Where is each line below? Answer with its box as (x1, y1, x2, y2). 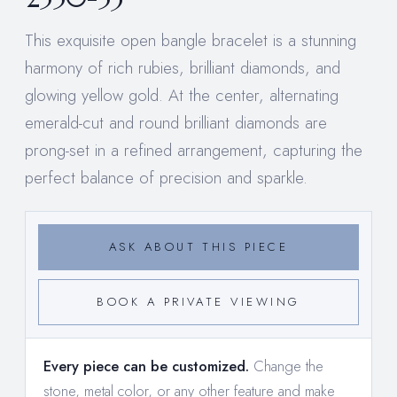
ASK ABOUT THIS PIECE (108, 237, 289, 255)
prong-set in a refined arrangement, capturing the (25, 137, 362, 162)
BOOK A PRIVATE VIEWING (97, 292, 300, 310)
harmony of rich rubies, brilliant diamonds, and (25, 55, 340, 80)
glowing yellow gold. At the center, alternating (25, 82, 339, 107)
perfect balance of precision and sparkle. (25, 165, 307, 190)
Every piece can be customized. (43, 354, 249, 377)
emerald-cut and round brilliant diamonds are (25, 110, 327, 135)
